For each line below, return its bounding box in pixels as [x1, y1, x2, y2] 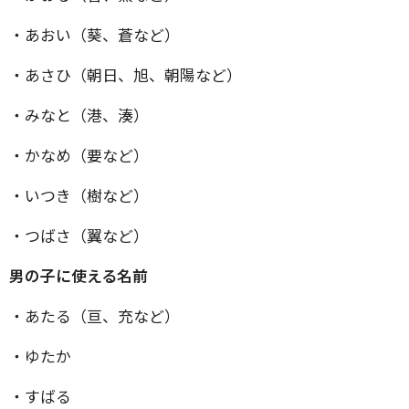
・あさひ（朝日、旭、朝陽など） [9, 63, 242, 86]
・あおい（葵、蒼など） [9, 23, 180, 46]
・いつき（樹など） [9, 184, 149, 206]
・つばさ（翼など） [9, 224, 149, 246]
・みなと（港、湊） [9, 103, 149, 126]
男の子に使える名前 [9, 264, 148, 287]
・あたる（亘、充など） [9, 304, 180, 327]
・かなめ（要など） [9, 143, 149, 166]
